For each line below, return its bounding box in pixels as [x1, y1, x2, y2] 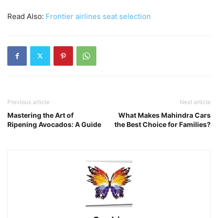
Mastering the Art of [7, 110, 73, 119]
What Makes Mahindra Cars [118, 110, 211, 119]
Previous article [7, 98, 50, 106]
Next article [180, 98, 211, 106]
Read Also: [7, 11, 46, 21]
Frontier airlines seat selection [46, 11, 151, 21]
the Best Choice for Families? [114, 120, 211, 128]
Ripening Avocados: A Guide [7, 120, 101, 128]
